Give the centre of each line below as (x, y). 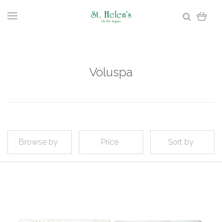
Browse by (38, 142)
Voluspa (111, 72)
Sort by (181, 142)
